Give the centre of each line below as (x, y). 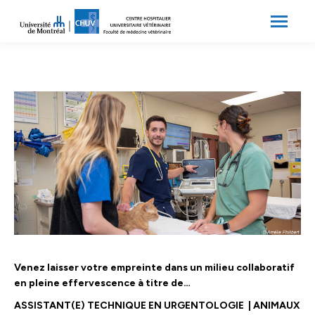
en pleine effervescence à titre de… (102, 283)
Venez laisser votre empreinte (88, 268)
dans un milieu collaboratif (230, 268)
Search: (202, 21)
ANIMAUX (277, 306)
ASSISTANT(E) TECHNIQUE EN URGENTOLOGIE (131, 306)
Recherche (225, 21)
